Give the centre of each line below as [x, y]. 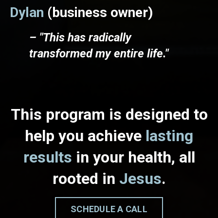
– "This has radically [80, 37]
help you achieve [85, 136]
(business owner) [100, 12]
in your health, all [133, 157]
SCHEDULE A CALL [109, 209]
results [47, 157]
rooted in [86, 178]
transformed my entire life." [99, 53]
